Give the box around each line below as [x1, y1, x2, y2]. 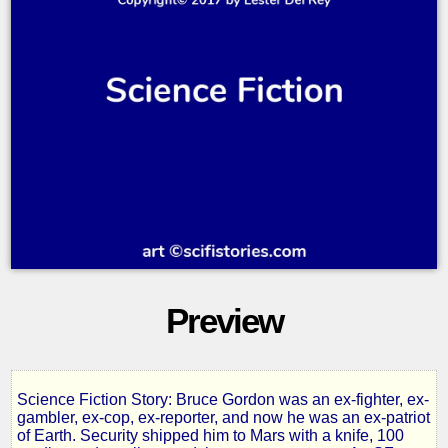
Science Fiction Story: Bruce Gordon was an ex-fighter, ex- [16, 391, 429, 409]
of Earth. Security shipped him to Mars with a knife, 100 [16, 427, 404, 445]
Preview [165, 301, 283, 340]
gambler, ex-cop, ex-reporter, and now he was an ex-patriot [16, 409, 430, 427]
